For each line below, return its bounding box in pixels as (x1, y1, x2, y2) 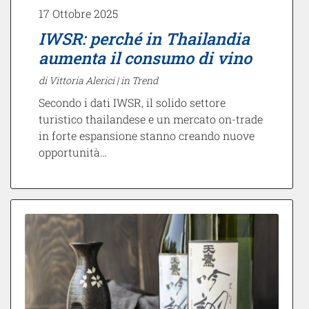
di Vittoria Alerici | (39, 74, 121, 88)
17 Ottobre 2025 (39, 6, 118, 21)
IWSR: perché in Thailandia (39, 28, 250, 50)
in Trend (121, 74, 158, 88)
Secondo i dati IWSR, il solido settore (39, 95, 226, 110)
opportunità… (39, 145, 107, 160)
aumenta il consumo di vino (39, 47, 252, 69)
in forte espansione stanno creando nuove (39, 128, 255, 143)
